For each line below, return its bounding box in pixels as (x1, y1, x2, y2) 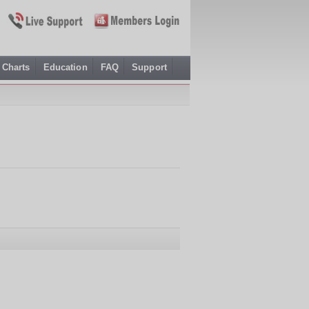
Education (43, 62, 88, 72)
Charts (1, 62, 30, 72)
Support (132, 62, 167, 72)
